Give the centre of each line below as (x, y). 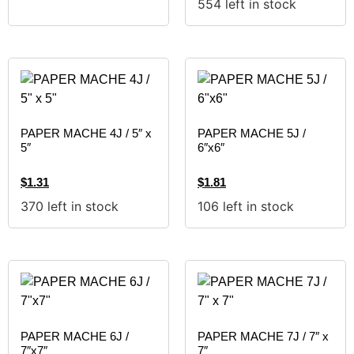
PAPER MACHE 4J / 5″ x (86, 134)
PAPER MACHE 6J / (75, 336)
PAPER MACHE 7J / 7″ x (263, 336)
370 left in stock (70, 207)
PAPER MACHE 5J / (252, 134)
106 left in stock (246, 207)
